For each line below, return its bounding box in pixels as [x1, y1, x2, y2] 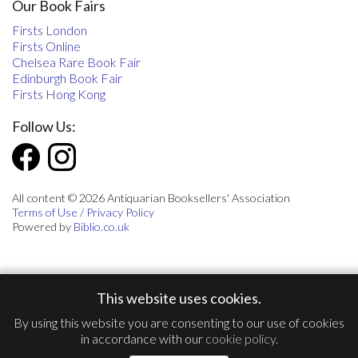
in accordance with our [80, 331, 205, 346]
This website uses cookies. [97, 289, 261, 307]
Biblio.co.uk [74, 219, 129, 233]
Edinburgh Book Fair [12, 70, 122, 86]
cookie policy [205, 331, 276, 346]
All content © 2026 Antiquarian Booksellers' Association [12, 190, 290, 205]
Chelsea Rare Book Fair [12, 54, 141, 70]
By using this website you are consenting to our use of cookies [14, 315, 344, 330]
